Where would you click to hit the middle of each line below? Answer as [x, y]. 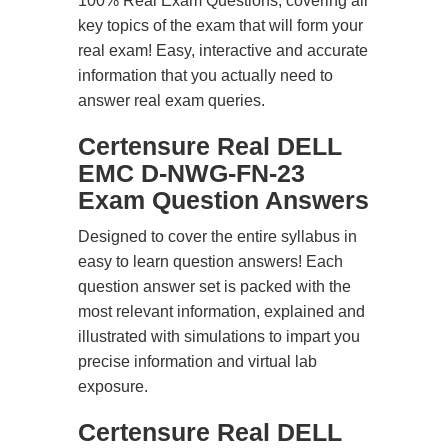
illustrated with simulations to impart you [219, 336]
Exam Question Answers [223, 200]
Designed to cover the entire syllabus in [217, 236]
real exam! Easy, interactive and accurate [223, 50]
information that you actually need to [205, 75]
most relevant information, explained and [221, 311]
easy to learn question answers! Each [210, 261]
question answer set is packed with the [214, 286]
